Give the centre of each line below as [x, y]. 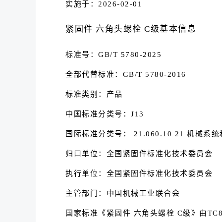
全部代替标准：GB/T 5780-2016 [126, 74]
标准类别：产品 [94, 94]
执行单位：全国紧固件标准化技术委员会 [139, 173]
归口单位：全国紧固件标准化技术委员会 [139, 154]
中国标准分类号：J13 [105, 114]
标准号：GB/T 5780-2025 [113, 55]
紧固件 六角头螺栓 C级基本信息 [131, 29]
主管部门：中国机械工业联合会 [123, 193]
